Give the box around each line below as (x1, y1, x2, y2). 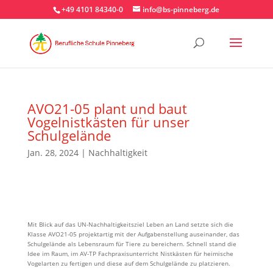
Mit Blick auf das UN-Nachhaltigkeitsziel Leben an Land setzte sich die (27, 220, 233, 229)
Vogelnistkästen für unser (27, 113, 190, 131)
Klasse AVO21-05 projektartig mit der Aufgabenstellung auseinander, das (27, 230, 239, 238)
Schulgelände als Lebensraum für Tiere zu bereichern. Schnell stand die (27, 239, 236, 248)
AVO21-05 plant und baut (27, 99, 187, 118)
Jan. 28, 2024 (27, 147, 79, 158)
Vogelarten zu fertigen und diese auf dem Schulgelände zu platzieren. (27, 259, 230, 268)
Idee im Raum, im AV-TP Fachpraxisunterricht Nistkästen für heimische (27, 249, 233, 258)
